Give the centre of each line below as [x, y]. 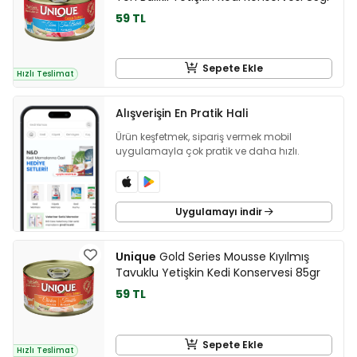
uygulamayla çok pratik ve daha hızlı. [208, 151]
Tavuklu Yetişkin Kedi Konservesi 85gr [218, 273]
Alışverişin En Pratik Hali [182, 113]
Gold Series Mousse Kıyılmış [233, 257]
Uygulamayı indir [220, 212]
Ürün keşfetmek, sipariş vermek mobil [204, 136]
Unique [136, 257]
